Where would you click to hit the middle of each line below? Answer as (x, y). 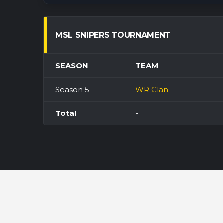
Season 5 (72, 89)
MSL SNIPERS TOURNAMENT (113, 35)
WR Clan (152, 89)
